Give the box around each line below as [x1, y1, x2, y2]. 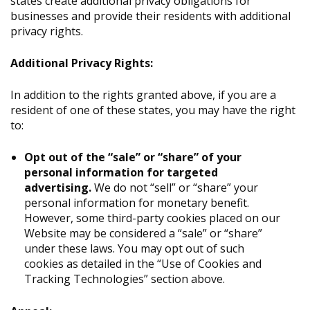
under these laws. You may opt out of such [24, 241, 244, 257]
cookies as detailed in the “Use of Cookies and [24, 256, 262, 272]
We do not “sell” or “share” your [94, 180, 258, 196]
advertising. [24, 180, 94, 196]
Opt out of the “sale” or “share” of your [24, 149, 241, 165]
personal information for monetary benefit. [24, 195, 249, 211]
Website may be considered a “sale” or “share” [24, 226, 262, 241]
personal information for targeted [24, 165, 218, 181]
